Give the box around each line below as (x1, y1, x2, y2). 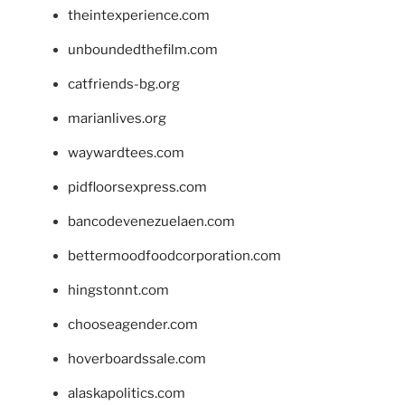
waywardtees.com (68, 144, 184, 161)
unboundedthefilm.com (68, 41, 218, 58)
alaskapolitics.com (68, 384, 185, 401)
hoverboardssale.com (68, 350, 206, 367)
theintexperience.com (68, 6, 210, 24)
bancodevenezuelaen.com (68, 212, 235, 230)
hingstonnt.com (68, 281, 169, 298)
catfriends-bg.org (68, 75, 180, 92)
